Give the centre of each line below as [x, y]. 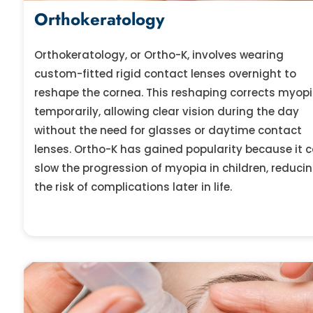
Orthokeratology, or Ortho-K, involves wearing [159, 54]
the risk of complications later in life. [133, 187]
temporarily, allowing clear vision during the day [166, 111]
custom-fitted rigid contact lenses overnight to [165, 73]
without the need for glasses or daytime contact [168, 130]
